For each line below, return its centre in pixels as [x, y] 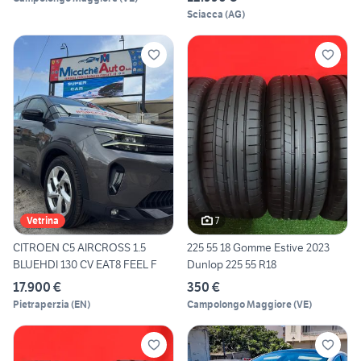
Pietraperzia [41, 305]
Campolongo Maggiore [239, 305]
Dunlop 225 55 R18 [232, 265]
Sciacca [205, 14]
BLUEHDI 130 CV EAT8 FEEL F [85, 265]
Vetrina [43, 221]
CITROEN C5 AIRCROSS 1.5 [79, 248]
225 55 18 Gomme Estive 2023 [258, 248]
